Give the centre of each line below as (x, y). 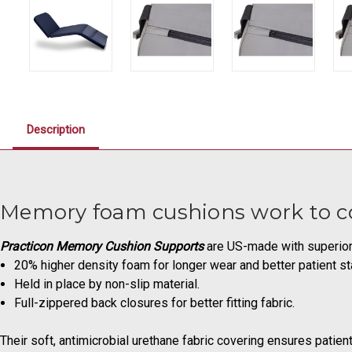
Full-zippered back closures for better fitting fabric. (155, 302)
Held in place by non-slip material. (107, 284)
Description (56, 129)
